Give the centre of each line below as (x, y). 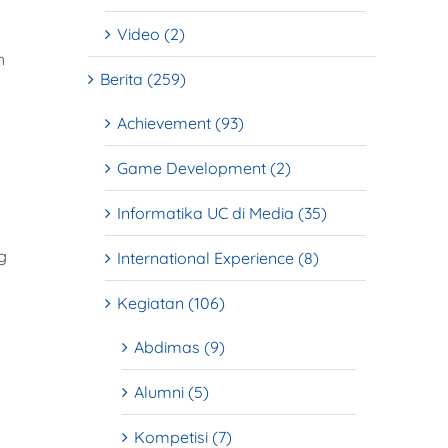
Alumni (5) (171, 391)
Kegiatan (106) (171, 302)
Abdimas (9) (179, 346)
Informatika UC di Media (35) (222, 212)
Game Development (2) (204, 167)
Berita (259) (143, 78)
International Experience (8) (218, 257)
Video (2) (151, 33)
